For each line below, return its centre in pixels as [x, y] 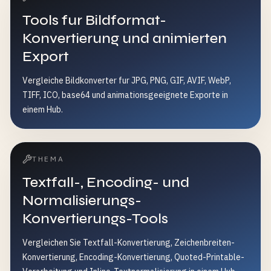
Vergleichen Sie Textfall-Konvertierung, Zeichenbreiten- [129, 243]
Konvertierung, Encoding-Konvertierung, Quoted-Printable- [133, 257]
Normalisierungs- [82, 201]
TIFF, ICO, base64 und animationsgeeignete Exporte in [125, 95]
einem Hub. [43, 109]
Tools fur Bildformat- [94, 20]
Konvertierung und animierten [125, 38]
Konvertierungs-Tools [95, 219]
